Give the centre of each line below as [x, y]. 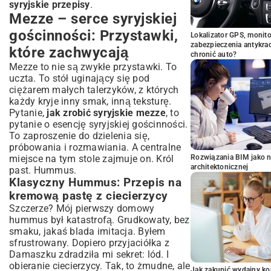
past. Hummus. [43, 170]
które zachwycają [69, 53]
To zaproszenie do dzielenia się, [79, 136]
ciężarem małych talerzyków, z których [94, 90]
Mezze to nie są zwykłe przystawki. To [93, 67]
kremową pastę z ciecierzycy [89, 196]
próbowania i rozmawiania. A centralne [95, 147]
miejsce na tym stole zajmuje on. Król [92, 159]
